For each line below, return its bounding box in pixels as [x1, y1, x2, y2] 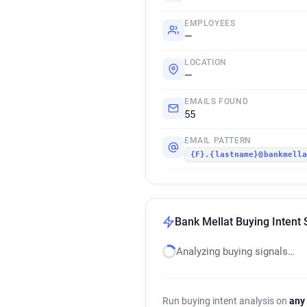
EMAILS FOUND [184, 97, 249, 106]
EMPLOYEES [184, 19, 236, 28]
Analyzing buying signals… [176, 245, 295, 258]
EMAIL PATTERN [184, 136, 251, 145]
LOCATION [184, 58, 227, 67]
